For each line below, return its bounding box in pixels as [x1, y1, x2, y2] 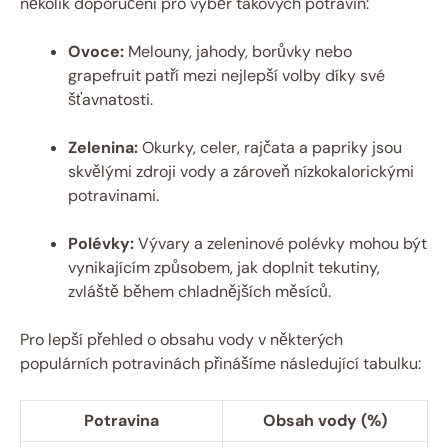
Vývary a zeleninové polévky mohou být [134, 233, 427, 255]
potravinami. [68, 185, 159, 207]
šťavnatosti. [68, 89, 153, 111]
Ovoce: [68, 41, 124, 63]
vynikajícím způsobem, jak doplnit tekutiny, [68, 257, 380, 279]
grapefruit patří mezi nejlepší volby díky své [68, 65, 385, 87]
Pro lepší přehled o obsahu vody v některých [20, 329, 343, 351]
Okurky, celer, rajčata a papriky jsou [138, 137, 402, 159]
